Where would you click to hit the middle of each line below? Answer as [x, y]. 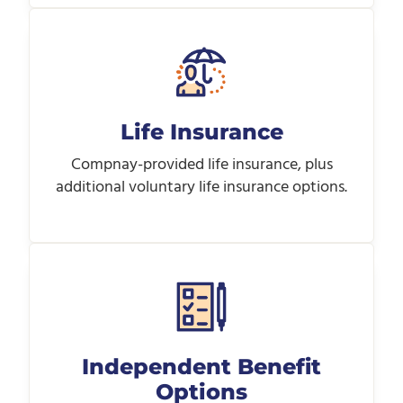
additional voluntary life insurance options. [201, 187]
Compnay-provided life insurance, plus [201, 165]
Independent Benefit [201, 366]
